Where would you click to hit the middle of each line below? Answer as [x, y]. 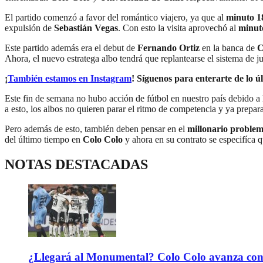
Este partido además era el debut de [71, 48]
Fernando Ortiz [168, 48]
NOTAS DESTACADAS [76, 165]
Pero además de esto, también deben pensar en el [96, 129]
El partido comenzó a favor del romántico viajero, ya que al [115, 18]
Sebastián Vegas [86, 28]
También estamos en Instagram [70, 79]
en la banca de [228, 48]
